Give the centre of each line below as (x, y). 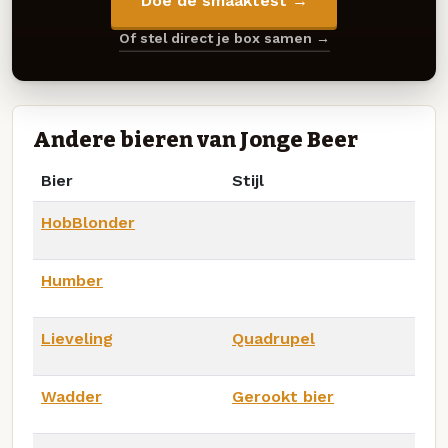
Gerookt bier (283, 396)
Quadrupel (273, 338)
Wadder (71, 396)
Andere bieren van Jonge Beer (195, 139)
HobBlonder (88, 222)
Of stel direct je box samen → (224, 38)
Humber (72, 280)
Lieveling (77, 338)
